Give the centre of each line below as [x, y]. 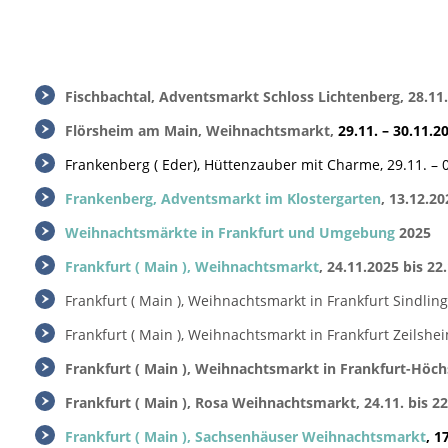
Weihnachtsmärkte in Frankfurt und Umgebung [230, 232]
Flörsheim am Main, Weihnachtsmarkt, [201, 130]
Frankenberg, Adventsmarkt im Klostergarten [223, 198]
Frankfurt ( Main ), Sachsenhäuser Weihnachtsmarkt [245, 436]
